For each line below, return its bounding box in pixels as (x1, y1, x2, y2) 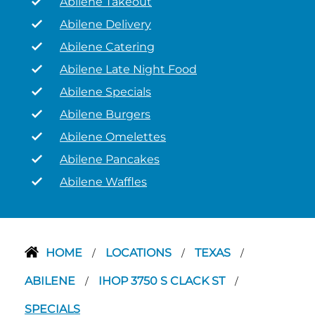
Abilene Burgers (60, 108, 150, 121)
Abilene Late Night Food (60, 63, 197, 76)
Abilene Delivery (60, 18, 151, 31)
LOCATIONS (105, 246, 174, 259)
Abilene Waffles (60, 175, 147, 188)
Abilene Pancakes (60, 153, 160, 166)
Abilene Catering (60, 40, 155, 53)
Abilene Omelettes (60, 130, 166, 143)
